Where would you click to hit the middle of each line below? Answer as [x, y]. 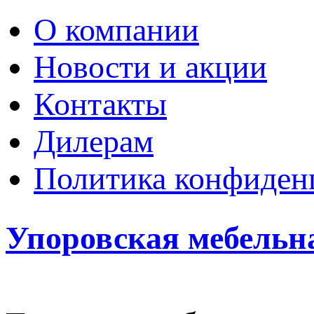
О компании [116, 30]
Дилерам [94, 141]
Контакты [100, 104]
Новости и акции [150, 67]
